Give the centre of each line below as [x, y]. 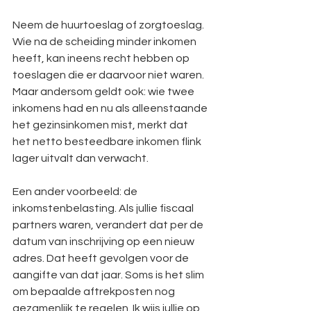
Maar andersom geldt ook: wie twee [104, 92]
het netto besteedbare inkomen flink [108, 142]
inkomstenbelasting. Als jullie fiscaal [104, 208]
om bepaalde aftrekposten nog [95, 292]
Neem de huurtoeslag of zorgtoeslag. [109, 25]
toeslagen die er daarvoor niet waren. [109, 75]
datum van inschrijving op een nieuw [104, 242]
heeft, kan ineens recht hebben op [102, 58]
